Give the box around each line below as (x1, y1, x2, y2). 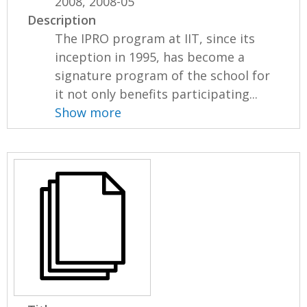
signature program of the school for (55, 66, 271, 84)
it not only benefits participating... (55, 85, 258, 102)
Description (27, 11, 97, 28)
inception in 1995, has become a (55, 48, 245, 65)
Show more (55, 103, 122, 121)
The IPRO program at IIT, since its (55, 29, 256, 47)
